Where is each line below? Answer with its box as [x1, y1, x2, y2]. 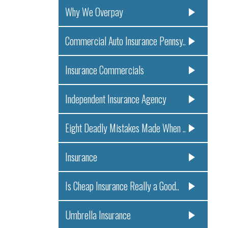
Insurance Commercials [65, 63, 144, 78]
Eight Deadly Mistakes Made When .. [65, 121, 186, 136]
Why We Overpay [65, 5, 123, 20]
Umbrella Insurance [65, 208, 131, 223]
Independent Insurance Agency [65, 92, 166, 107]
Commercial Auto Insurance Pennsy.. [65, 34, 186, 49]
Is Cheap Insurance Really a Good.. [65, 179, 179, 194]
